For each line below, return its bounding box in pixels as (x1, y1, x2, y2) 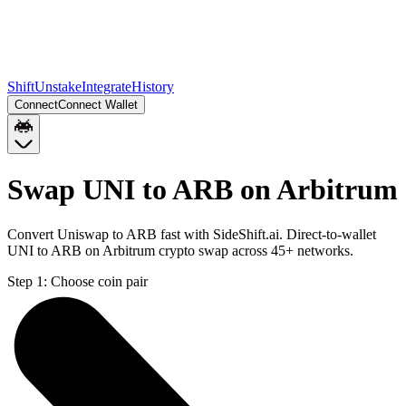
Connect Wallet (58, 98, 138, 111)
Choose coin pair (51, 273, 148, 289)
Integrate (82, 79, 131, 94)
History (131, 79, 174, 94)
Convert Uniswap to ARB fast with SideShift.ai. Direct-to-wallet (7, 226, 376, 242)
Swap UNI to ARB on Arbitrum (7, 173, 398, 207)
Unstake (34, 79, 82, 94)
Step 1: (7, 273, 47, 289)
